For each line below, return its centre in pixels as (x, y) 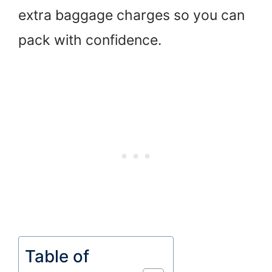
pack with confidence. (90, 40)
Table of (57, 256)
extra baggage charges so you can (131, 15)
